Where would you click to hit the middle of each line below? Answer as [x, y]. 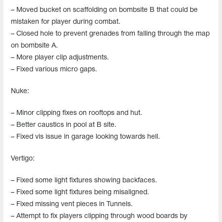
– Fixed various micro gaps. [54, 69]
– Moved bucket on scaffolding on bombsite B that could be [104, 10]
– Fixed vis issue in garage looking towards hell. [85, 137]
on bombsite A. [34, 46]
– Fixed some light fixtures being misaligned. [80, 192]
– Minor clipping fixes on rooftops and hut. [77, 113]
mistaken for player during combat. [66, 22]
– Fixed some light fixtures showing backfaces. [84, 180]
